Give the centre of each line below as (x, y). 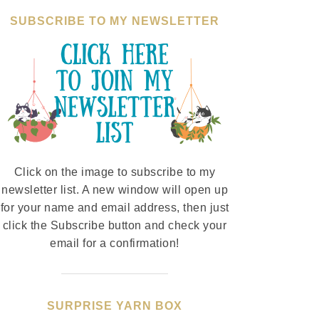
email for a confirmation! (115, 244)
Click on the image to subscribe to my (115, 172)
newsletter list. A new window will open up (115, 190)
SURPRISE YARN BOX (115, 306)
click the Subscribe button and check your (115, 226)
